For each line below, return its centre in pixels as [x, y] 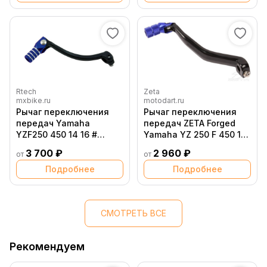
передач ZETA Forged [190, 123]
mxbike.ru [33, 101]
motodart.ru [164, 101]
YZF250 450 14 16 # [57, 135]
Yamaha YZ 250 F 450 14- [197, 135]
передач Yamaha [53, 123]
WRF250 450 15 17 [53, 146]
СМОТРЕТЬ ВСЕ [133, 213]
